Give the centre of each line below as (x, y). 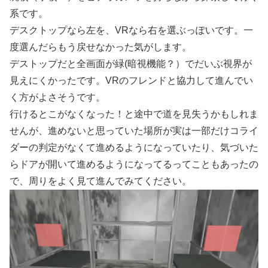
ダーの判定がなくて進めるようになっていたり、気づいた (134, 148)
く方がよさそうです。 (57, 98)
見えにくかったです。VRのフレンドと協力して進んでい (131, 81)
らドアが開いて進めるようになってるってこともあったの (134, 165)
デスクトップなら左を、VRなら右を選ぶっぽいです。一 (131, 31)
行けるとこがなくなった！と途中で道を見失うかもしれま (134, 114)
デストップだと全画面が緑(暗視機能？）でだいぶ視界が (131, 64)
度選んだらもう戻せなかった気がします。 (100, 47)
